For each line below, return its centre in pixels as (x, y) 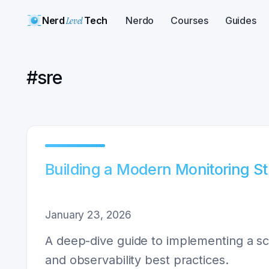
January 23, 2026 (88, 215)
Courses (189, 20)
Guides (241, 20)
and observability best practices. (137, 260)
